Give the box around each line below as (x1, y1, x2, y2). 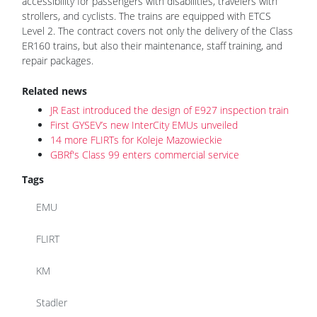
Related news (22, 84, 87, 98)
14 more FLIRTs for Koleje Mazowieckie (50, 133, 222, 147)
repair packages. (22, 54, 93, 68)
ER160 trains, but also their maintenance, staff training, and (22, 39, 282, 53)
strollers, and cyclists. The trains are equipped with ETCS (22, 9, 271, 23)
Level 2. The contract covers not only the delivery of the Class (22, 24, 293, 38)
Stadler (36, 296, 67, 310)
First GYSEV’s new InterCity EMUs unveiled (50, 118, 238, 132)
